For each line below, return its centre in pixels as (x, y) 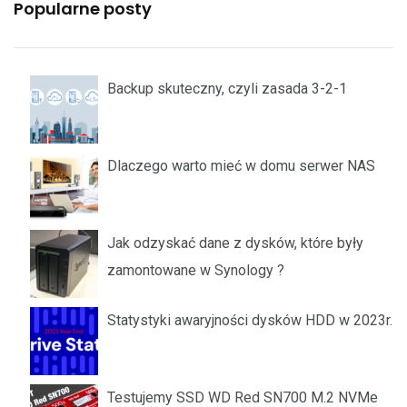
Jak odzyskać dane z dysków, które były (235, 243)
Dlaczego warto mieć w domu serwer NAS (241, 166)
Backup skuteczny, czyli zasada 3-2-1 (227, 89)
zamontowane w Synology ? (196, 270)
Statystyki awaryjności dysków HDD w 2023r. (250, 320)
